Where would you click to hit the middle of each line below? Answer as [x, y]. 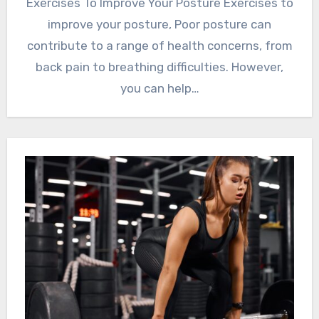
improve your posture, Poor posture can [159, 24]
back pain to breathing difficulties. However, [159, 67]
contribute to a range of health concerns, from [159, 45]
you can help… [159, 88]
